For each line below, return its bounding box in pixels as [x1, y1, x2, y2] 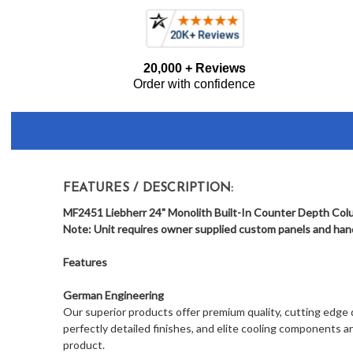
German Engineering [62, 288, 164, 303]
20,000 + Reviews [143, 61, 246, 76]
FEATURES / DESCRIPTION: [62, 182, 234, 195]
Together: [8, 88, 63, 104]
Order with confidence [133, 77, 256, 91]
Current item [89, 21, 154, 35]
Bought [8, 69, 50, 85]
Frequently [8, 50, 69, 66]
